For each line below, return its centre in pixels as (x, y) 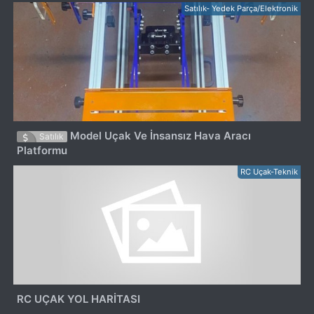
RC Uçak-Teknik (269, 172)
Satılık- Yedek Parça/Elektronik (241, 8)
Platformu (42, 150)
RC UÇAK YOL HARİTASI (79, 299)
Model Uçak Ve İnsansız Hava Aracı (159, 135)
